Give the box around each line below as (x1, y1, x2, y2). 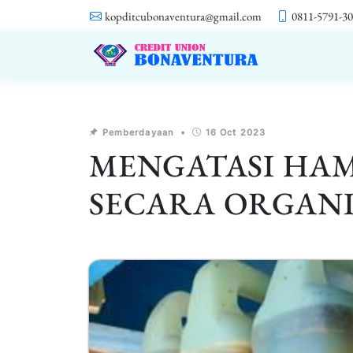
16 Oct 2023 (205, 127, 266, 138)
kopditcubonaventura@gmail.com (105, 9, 262, 24)
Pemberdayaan (98, 127, 175, 138)
